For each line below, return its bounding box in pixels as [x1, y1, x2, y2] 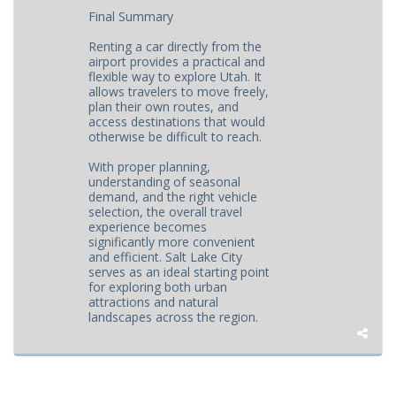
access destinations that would [88, 113, 266, 130]
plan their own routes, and [88, 98, 240, 115]
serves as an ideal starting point [88, 263, 270, 280]
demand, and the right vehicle [88, 188, 258, 205]
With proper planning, [88, 158, 211, 175]
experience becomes [88, 218, 208, 235]
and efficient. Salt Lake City [88, 248, 243, 265]
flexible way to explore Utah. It [88, 68, 263, 85]
